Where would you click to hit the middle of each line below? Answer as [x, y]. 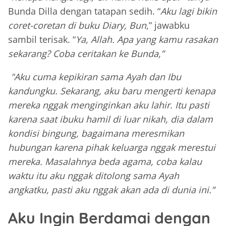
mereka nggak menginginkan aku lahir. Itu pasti [109, 105]
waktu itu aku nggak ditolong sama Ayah [94, 176]
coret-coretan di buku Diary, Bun [77, 25]
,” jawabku [168, 25]
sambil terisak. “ [42, 40]
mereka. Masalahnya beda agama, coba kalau [105, 162]
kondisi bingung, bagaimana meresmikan [96, 133]
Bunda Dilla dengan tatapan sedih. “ [84, 11]
